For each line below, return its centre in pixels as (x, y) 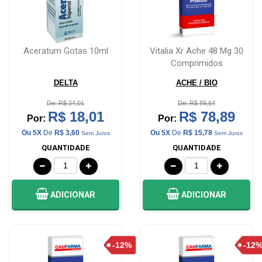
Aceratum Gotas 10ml (65, 51)
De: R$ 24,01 (65, 103)
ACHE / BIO (196, 83)
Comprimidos (196, 63)
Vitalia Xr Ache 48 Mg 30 (196, 51)
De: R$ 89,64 (196, 103)
